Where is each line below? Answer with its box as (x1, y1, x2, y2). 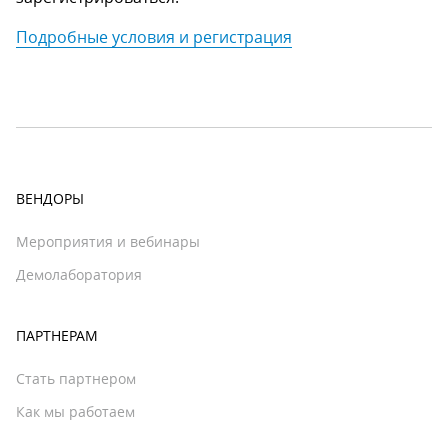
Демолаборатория (16, 265, 142, 284)
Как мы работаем (16, 402, 135, 421)
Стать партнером (16, 369, 136, 388)
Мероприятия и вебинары (16, 232, 200, 251)
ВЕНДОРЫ (16, 189, 84, 208)
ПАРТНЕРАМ (16, 326, 98, 345)
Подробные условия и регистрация (16, 26, 292, 48)
